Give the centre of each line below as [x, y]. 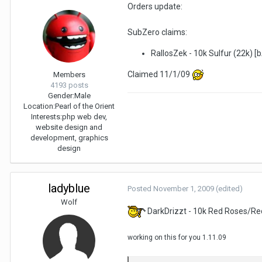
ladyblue [69, 188]
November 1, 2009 [184, 188]
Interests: [46, 116]
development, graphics [69, 137]
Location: [39, 106]
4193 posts [69, 85]
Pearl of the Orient [85, 106]
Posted [140, 188]
